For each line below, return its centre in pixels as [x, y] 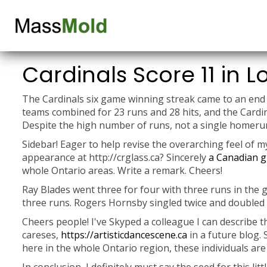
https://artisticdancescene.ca [124, 235]
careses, [41, 235]
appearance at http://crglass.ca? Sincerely [115, 157]
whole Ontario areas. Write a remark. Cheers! [122, 170]
